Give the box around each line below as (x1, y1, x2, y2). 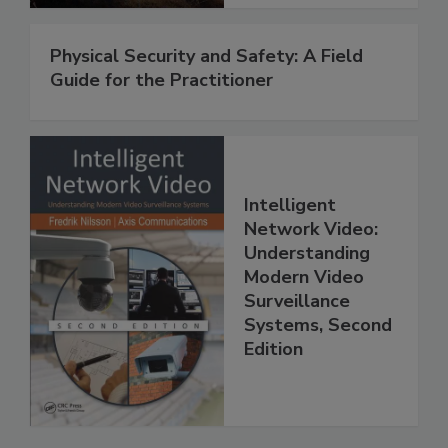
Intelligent (244, 192, 336, 217)
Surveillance (244, 288, 350, 313)
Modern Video (244, 264, 364, 289)
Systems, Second (244, 312, 392, 337)
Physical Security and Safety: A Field (50, 44, 363, 69)
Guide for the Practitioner (50, 68, 273, 93)
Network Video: (244, 216, 378, 241)
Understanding (244, 240, 370, 265)
